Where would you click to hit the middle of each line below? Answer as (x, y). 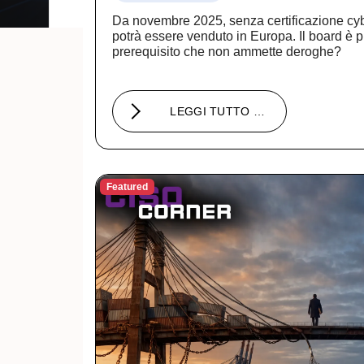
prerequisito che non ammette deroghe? (227, 51)
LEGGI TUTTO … (218, 111)
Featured (127, 187)
